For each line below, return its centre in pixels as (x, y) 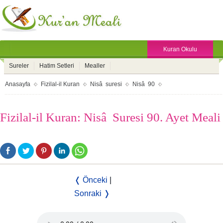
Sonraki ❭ (92, 193)
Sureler (19, 66)
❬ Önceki (91, 180)
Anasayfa (18, 84)
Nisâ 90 (144, 84)
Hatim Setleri (57, 66)
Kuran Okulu (180, 49)
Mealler (95, 66)
